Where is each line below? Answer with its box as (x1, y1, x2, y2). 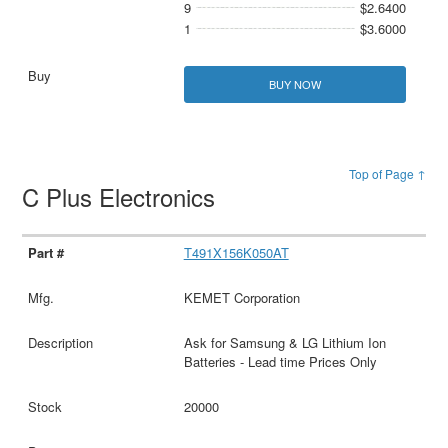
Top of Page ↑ (348, 165, 426, 183)
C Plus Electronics (22, 179, 223, 215)
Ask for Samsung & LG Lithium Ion (183, 333, 386, 353)
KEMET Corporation (183, 288, 300, 308)
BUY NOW (268, 76, 321, 93)
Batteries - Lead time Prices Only (183, 352, 377, 372)
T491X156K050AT (183, 243, 289, 263)
